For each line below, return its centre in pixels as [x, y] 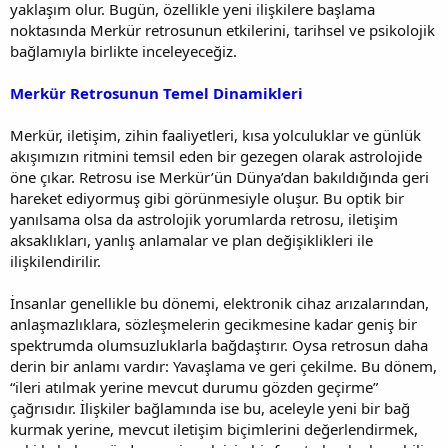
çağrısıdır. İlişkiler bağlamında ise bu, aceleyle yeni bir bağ [210, 407]
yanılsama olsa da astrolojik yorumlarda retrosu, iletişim [204, 218]
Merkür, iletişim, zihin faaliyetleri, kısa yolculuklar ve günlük [215, 134]
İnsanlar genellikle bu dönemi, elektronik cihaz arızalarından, [219, 302]
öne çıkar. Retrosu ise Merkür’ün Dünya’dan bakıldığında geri [219, 176]
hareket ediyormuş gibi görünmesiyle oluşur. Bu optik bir [207, 197]
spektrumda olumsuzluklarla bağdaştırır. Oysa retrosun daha [219, 344]
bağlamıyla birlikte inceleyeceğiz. [123, 50]
